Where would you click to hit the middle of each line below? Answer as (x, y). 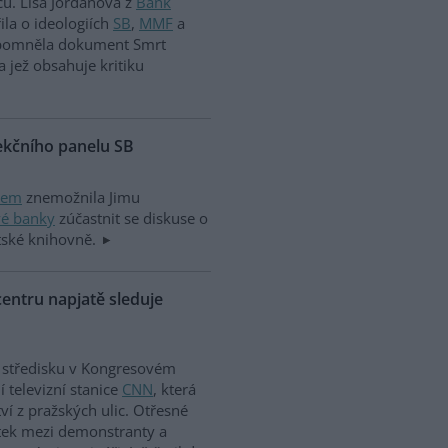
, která (174, 389)
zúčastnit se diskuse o (131, 217)
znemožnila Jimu (81, 196)
